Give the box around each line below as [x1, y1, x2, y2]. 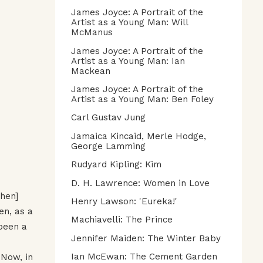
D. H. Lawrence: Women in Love [71, 177, 210, 188]
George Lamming [71, 140, 146, 151]
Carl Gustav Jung [71, 112, 146, 123]
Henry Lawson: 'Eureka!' [71, 195, 177, 207]
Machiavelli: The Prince [71, 214, 173, 225]
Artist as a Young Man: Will [71, 17, 188, 28]
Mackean [71, 65, 110, 76]
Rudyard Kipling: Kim [71, 159, 161, 170]
